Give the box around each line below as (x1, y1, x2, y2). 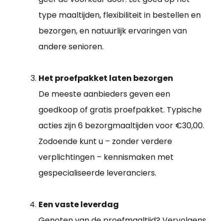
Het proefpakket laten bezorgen (38, 73, 173, 84)
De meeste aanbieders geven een (38, 88, 170, 100)
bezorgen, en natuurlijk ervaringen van (38, 25, 187, 37)
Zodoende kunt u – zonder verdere (38, 136, 172, 147)
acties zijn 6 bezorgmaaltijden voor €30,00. (38, 120, 204, 132)
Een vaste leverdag (38, 199, 119, 211)
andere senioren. (38, 41, 104, 53)
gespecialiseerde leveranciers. (38, 167, 156, 179)
